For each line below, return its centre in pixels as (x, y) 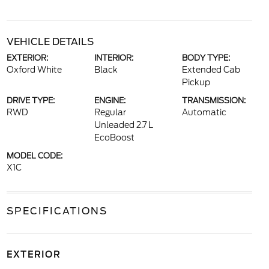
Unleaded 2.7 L (123, 125)
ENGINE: (110, 101)
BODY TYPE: (206, 58)
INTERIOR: (113, 58)
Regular (110, 112)
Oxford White (34, 70)
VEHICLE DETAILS (50, 42)
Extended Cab (211, 70)
